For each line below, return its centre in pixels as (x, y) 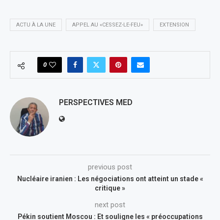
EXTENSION (174, 25)
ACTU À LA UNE (36, 25)
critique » (110, 188)
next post (110, 205)
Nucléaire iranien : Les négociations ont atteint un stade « (110, 179)
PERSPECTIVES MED (96, 102)
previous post (110, 167)
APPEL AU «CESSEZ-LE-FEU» (108, 25)
